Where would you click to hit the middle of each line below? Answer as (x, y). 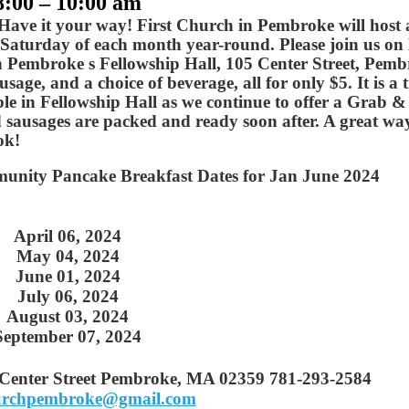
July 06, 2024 (68, 297)
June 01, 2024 (68, 277)
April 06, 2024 (68, 236)
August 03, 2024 (68, 317)
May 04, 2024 (68, 257)
